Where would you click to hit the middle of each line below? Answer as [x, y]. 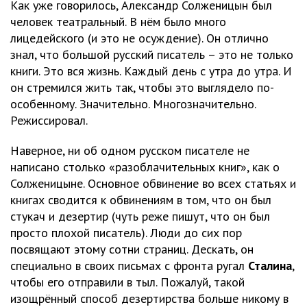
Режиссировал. [49, 121]
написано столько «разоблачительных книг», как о [145, 167]
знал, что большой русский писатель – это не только [152, 55]
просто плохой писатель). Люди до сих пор [126, 233]
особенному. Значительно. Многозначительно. [133, 104]
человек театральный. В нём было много [118, 22]
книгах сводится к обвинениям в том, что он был [141, 200]
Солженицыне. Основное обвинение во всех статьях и [153, 184]
